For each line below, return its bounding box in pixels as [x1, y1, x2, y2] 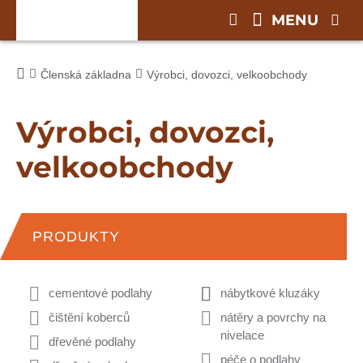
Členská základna [41, 67, 131, 81]
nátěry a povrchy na [220, 310, 326, 324]
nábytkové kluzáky [220, 286, 320, 300]
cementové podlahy [49, 286, 152, 300]
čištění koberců [49, 310, 130, 324]
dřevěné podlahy [49, 335, 136, 348]
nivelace [220, 328, 264, 342]
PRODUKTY [32, 228, 120, 245]
